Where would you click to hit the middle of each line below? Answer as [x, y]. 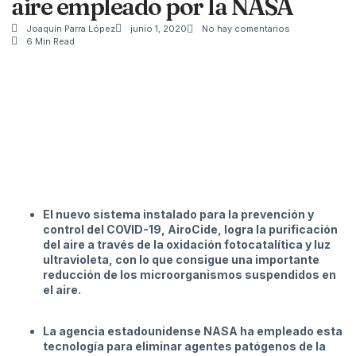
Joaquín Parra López [71, 28]
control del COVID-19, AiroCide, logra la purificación [190, 229]
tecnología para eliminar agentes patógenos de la [184, 346]
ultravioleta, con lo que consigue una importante [181, 259]
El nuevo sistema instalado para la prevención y [178, 214]
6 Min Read [50, 41]
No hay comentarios [246, 28]
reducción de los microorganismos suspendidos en [190, 274]
